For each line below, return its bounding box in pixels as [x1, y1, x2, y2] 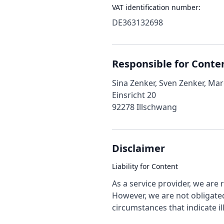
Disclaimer [112, 141, 165, 155]
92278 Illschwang [112, 101, 177, 112]
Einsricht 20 [112, 89, 156, 100]
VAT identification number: [112, 2, 200, 12]
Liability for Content [112, 161, 178, 171]
